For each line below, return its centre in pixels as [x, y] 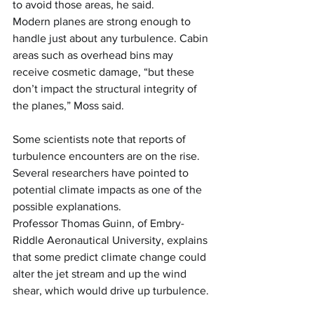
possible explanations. [67, 206]
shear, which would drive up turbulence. [111, 291]
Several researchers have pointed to [102, 173]
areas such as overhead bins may [94, 55]
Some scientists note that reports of [101, 139]
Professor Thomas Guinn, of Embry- [98, 223]
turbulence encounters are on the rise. [108, 156]
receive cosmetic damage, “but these [105, 72]
